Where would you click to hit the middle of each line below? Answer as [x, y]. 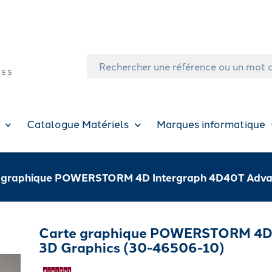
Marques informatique [211, 124]
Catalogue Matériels [78, 124]
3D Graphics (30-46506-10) [131, 247]
